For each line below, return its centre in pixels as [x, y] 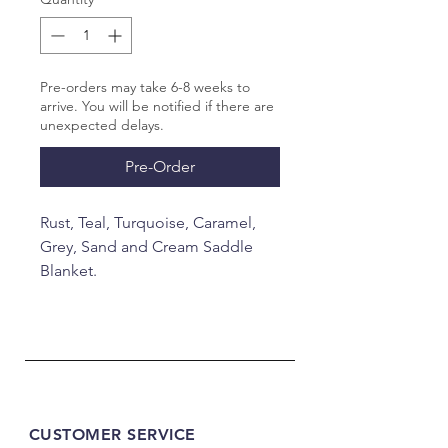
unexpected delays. [102, 125]
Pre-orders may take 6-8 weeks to [145, 87]
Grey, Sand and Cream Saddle [146, 246]
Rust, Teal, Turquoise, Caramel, [148, 222]
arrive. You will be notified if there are [157, 106]
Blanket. [70, 270]
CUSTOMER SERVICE [112, 434]
